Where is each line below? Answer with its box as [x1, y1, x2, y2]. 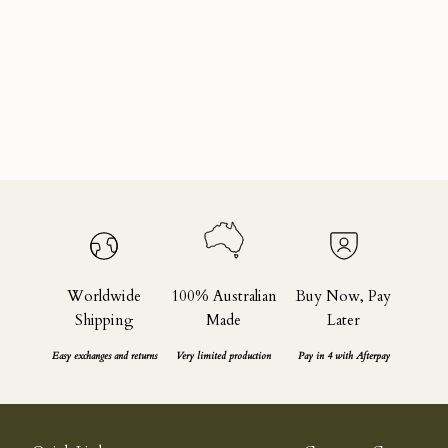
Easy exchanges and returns [51, 349, 157, 364]
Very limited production [176, 349, 272, 364]
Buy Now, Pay [296, 286, 392, 307]
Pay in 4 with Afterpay [297, 349, 390, 364]
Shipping [74, 310, 134, 331]
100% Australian [170, 286, 277, 307]
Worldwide [67, 286, 141, 307]
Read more [20, 118, 89, 139]
